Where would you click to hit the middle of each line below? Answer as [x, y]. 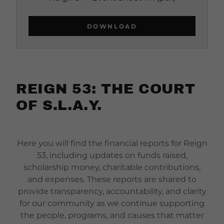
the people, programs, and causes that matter [112, 215]
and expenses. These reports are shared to [112, 179]
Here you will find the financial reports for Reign [112, 143]
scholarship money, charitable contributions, [112, 167]
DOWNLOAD [112, 26]
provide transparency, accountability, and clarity [112, 191]
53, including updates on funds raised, [112, 155]
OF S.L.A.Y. [59, 105]
